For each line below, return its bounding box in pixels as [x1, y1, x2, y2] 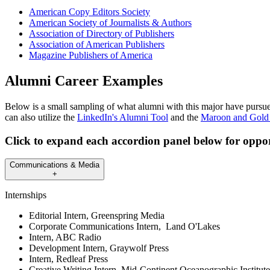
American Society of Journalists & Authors [29, 17, 192, 28]
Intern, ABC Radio [29, 232, 101, 243]
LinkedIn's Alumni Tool [77, 112, 168, 123]
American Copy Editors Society [29, 7, 150, 17]
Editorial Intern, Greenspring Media [29, 210, 165, 221]
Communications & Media [10, 160, 99, 170]
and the [168, 112, 201, 123]
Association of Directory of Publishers [29, 28, 174, 39]
